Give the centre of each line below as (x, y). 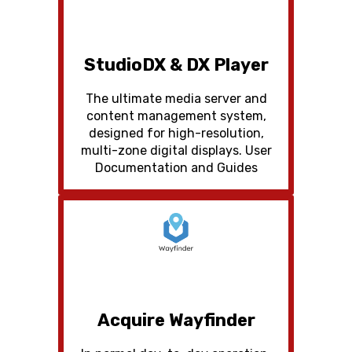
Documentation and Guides (176, 167)
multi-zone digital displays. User (176, 150)
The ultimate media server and (176, 98)
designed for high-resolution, (176, 133)
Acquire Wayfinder (176, 320)
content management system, (176, 115)
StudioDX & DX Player (176, 64)
